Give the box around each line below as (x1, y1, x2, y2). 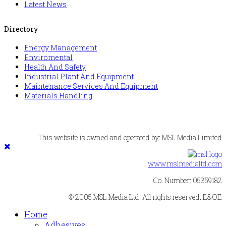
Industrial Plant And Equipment (24, 72, 134, 82)
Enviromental (24, 52, 73, 63)
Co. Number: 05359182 (153, 176, 222, 186)
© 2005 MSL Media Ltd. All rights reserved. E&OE (69, 192, 222, 202)
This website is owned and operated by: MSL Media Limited (38, 133, 222, 143)
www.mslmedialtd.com (148, 159, 222, 169)
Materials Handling (24, 91, 92, 101)
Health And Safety (24, 62, 86, 72)
